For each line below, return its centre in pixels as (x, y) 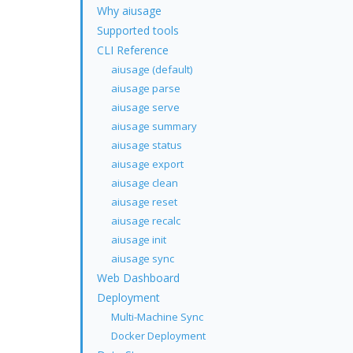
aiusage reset (144, 201)
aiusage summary (154, 126)
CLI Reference (133, 50)
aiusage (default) (152, 69)
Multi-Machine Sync (157, 316)
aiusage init (139, 239)
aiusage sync (143, 258)
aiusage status (147, 145)
